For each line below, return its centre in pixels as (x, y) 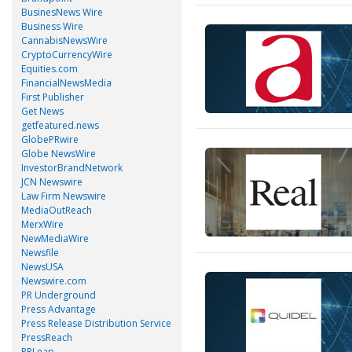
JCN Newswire (52, 181)
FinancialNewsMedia (66, 82)
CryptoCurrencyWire (67, 54)
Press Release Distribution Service (96, 323)
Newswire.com (54, 280)
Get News (42, 111)
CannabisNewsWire (64, 40)
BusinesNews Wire (62, 12)
